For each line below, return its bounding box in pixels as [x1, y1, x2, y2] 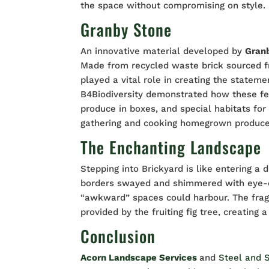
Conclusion [80, 224, 156, 249]
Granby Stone [80, 17, 172, 42]
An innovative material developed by [80, 46, 246, 57]
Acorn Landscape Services [80, 252, 200, 264]
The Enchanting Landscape [80, 135, 262, 160]
